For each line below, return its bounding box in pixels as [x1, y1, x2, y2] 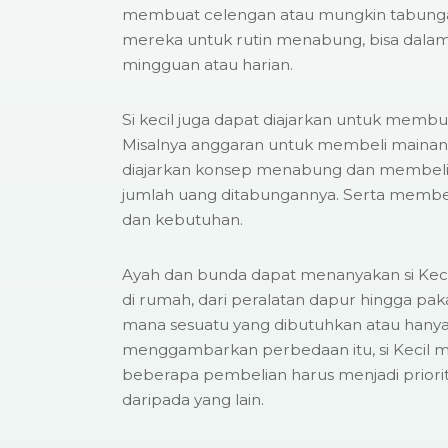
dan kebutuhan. [122, 209, 243, 229]
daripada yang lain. [122, 389, 264, 409]
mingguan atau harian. [122, 54, 293, 74]
